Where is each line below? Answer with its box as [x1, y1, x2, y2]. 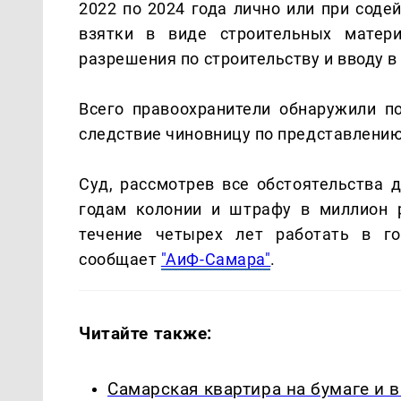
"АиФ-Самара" [160, 249, 271, 269]
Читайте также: [79, 322, 213, 344]
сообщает [79, 249, 161, 269]
